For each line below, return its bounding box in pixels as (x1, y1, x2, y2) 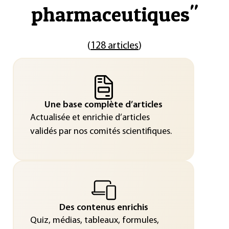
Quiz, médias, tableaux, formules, (30, 215, 159, 225)
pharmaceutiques (31, 2, 190, 27)
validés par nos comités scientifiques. (30, 126, 172, 136)
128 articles (90, 41, 139, 51)
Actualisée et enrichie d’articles (30, 112, 150, 123)
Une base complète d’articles (44, 100, 163, 110)
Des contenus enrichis (59, 202, 148, 213)
